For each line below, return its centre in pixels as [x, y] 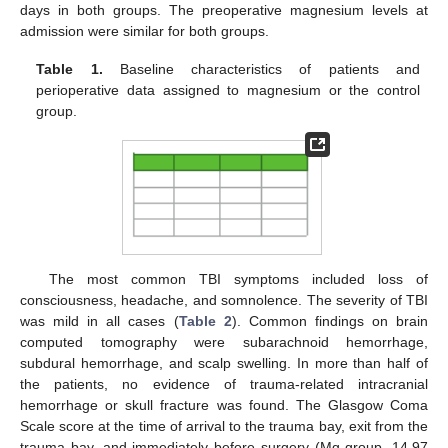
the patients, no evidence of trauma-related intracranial [224, 384]
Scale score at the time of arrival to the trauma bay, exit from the [224, 426]
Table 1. [69, 69]
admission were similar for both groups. [144, 31]
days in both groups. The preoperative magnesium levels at [224, 10]
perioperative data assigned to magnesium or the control [228, 90]
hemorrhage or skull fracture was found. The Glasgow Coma [224, 405]
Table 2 [205, 321]
